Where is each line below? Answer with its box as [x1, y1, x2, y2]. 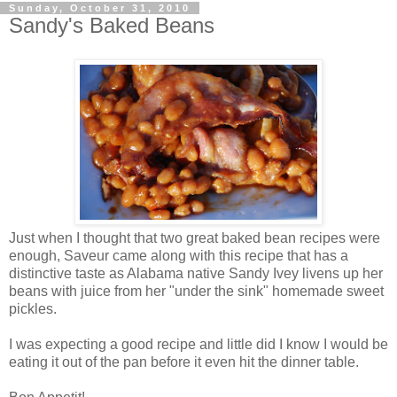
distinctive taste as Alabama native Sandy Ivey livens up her [9, 265, 383, 281]
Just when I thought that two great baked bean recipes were [9, 230, 380, 245]
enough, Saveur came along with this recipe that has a [9, 247, 348, 263]
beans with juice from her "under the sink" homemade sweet [9, 283, 384, 299]
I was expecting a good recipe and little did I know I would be [9, 336, 388, 352]
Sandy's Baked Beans [9, 13, 214, 38]
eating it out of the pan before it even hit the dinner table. [9, 354, 359, 370]
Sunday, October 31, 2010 [9, 3, 191, 14]
